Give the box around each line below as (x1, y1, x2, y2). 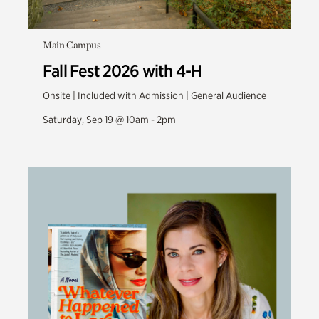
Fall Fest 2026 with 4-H (43, 61, 202, 81)
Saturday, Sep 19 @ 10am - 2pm (43, 114, 176, 125)
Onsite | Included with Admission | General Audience (43, 90, 266, 101)
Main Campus (43, 39, 101, 51)
